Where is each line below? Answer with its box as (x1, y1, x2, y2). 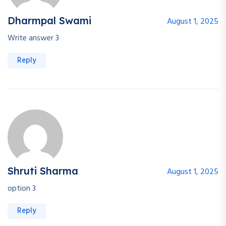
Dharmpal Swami (8, 14, 91, 27)
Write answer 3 (8, 31, 59, 45)
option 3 (8, 182, 36, 195)
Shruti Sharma (8, 164, 78, 177)
